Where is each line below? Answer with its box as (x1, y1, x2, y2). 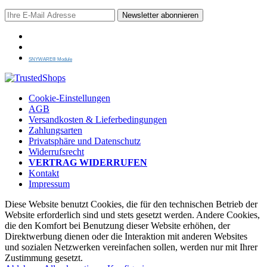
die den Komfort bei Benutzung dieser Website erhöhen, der (5, 221, 230, 231)
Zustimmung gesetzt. (5, 253, 83, 263)
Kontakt (29, 168, 59, 179)
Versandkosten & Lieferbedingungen (29, 114, 167, 125)
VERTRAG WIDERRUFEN (29, 157, 147, 168)
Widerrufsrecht (29, 147, 84, 157)
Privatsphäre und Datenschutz (29, 136, 141, 147)
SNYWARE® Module (29, 57, 72, 63)
